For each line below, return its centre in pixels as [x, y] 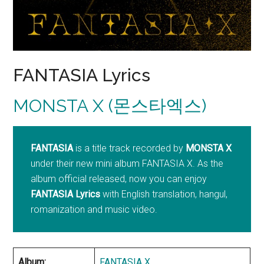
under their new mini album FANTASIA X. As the [127, 164]
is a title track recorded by [130, 148]
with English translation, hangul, [164, 194]
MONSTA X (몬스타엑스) [110, 106]
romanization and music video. [94, 210]
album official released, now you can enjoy [119, 179]
